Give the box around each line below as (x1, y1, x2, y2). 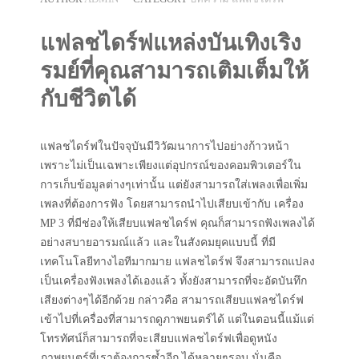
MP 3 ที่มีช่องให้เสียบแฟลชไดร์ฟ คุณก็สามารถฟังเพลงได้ (40, 217, 315, 230)
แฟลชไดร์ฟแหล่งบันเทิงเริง (40, 30, 301, 56)
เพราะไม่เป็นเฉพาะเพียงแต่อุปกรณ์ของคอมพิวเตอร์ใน (40, 159, 301, 172)
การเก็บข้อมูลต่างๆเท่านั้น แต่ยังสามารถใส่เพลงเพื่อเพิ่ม (40, 179, 308, 192)
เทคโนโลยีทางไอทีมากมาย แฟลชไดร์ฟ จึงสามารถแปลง (40, 256, 315, 268)
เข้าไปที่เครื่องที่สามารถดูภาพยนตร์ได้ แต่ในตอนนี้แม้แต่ (40, 313, 314, 326)
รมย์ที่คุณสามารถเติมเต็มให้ (40, 58, 309, 84)
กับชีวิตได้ (40, 87, 136, 112)
